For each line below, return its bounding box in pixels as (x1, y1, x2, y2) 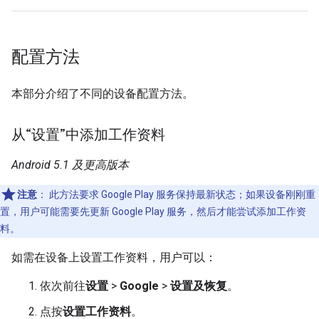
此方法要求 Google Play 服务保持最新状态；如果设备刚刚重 (47, 188, 315, 200)
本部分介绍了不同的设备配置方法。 (11, 86, 194, 100)
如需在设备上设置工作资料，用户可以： (11, 250, 216, 264)
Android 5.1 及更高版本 (11, 157, 129, 172)
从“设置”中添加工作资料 (11, 125, 165, 144)
